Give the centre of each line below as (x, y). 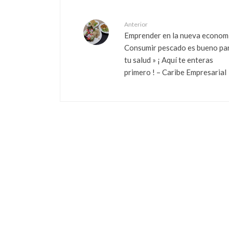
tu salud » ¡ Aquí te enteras (169, 60)
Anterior (136, 24)
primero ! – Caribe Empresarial (175, 72)
